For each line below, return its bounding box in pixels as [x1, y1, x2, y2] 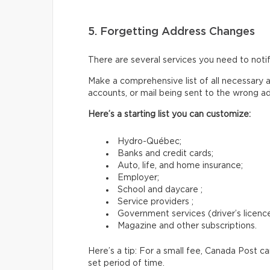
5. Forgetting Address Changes [88, 26, 255, 37]
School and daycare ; [118, 185, 202, 194]
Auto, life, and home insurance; [118, 161, 243, 170]
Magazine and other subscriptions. [118, 221, 257, 230]
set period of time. [88, 259, 165, 268]
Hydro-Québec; [118, 137, 181, 146]
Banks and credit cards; [118, 149, 213, 158]
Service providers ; [118, 197, 193, 206]
